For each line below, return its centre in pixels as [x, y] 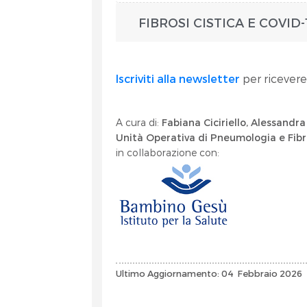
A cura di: [139, 122]
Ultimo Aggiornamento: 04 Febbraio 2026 [210, 273]
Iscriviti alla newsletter [178, 78]
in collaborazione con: [168, 152]
